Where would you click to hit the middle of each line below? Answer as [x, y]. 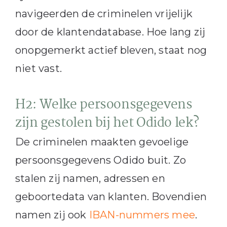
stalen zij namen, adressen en [90, 178]
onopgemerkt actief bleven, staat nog [111, 50]
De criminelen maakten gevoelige [102, 142]
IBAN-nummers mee [142, 215]
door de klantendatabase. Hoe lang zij [110, 32]
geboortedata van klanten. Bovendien [111, 196]
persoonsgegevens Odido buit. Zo [101, 160]
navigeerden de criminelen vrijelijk [104, 13]
